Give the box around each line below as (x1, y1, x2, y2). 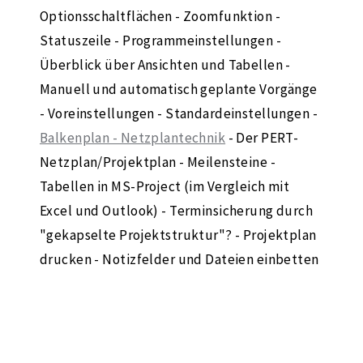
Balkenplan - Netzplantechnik (40, 128, 226, 147)
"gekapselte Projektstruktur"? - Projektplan (40, 225, 317, 244)
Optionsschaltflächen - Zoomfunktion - (40, 6, 281, 25)
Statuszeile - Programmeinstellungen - (40, 31, 282, 49)
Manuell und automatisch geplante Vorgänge (40, 79, 318, 98)
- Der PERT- (225, 128, 299, 147)
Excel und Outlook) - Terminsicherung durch (40, 201, 314, 220)
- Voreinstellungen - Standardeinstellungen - (40, 104, 318, 122)
